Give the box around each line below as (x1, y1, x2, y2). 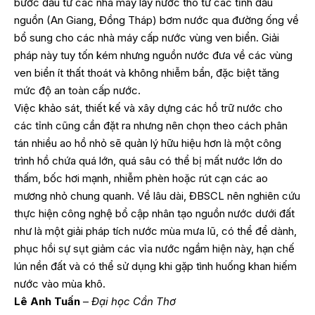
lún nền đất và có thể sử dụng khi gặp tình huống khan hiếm (14, 259, 297, 274)
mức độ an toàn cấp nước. (14, 84, 141, 98)
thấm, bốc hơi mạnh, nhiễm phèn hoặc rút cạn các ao (14, 172, 268, 186)
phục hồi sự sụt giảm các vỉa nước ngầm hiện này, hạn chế (14, 242, 295, 256)
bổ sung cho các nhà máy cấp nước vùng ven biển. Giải (14, 31, 279, 45)
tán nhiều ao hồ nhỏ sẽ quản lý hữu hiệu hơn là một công (14, 136, 281, 150)
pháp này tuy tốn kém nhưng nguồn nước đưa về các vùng (14, 49, 292, 63)
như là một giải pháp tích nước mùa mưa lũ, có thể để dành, (14, 224, 297, 238)
